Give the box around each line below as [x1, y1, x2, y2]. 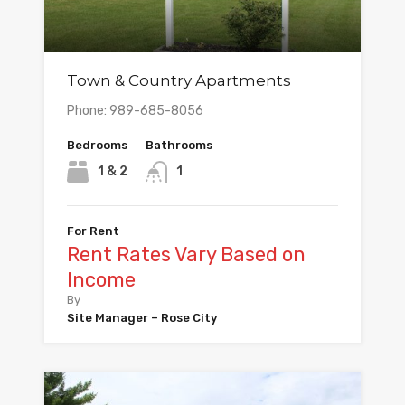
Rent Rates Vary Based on [67, 242, 306, 268]
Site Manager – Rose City [67, 311, 217, 325]
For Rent [67, 224, 119, 239]
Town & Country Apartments [67, 71, 291, 90]
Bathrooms [146, 138, 212, 153]
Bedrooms [67, 138, 127, 153]
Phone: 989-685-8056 [67, 103, 203, 119]
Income [67, 268, 136, 293]
